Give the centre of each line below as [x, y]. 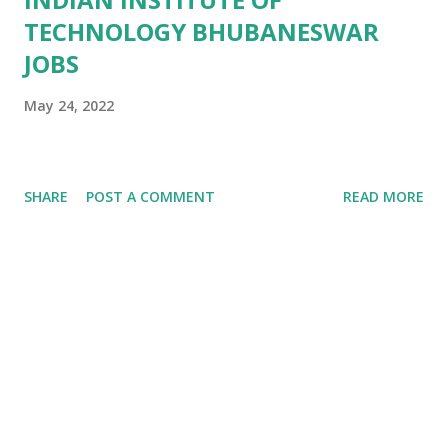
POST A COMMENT [150, 197]
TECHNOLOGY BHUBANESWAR [201, 32]
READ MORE [383, 197]
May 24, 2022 [69, 106]
